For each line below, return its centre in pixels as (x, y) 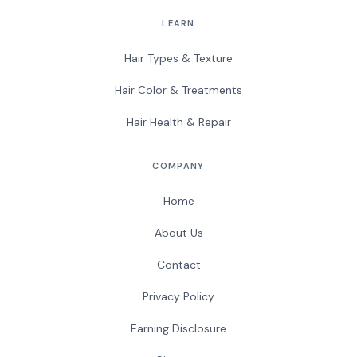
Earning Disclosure (178, 329)
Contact (178, 265)
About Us (178, 233)
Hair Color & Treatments (178, 90)
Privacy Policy (178, 297)
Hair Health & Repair (178, 122)
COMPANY (178, 166)
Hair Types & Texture (178, 59)
